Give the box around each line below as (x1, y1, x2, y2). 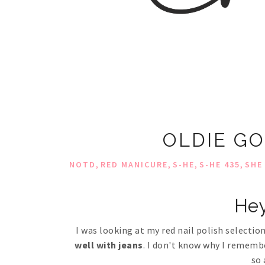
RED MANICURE (101, 159, 168, 170)
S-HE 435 (199, 159, 240, 170)
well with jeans (75, 239, 143, 251)
